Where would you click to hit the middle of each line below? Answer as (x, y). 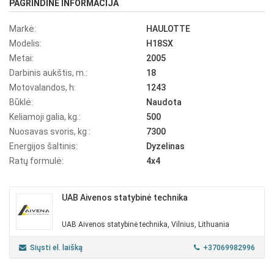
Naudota (164, 102)
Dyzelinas (165, 146)
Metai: (21, 58)
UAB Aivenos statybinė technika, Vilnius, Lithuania (146, 225)
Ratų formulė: (36, 161)
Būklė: (21, 102)
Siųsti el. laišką (56, 248)
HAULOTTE (168, 29)
